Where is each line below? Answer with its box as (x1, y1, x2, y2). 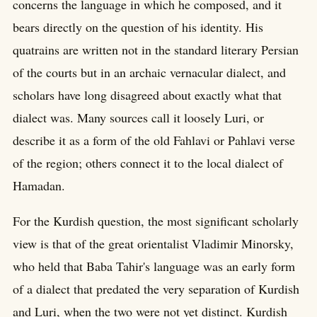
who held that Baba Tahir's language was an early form (13, 257, 295, 275)
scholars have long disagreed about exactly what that (13, 86, 282, 103)
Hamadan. (13, 176, 65, 194)
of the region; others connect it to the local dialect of (13, 154, 283, 171)
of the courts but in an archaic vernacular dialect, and (13, 63, 286, 81)
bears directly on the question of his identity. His (13, 18, 263, 35)
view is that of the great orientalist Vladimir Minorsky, (13, 234, 294, 252)
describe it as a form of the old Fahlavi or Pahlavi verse (13, 131, 295, 149)
